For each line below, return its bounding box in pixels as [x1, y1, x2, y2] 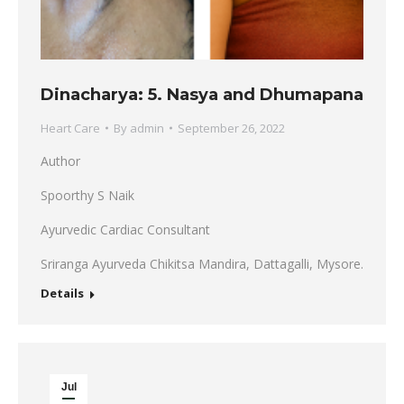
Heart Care [41, 120, 100, 136]
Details [41, 285, 84, 301]
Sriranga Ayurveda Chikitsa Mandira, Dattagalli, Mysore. [41, 255, 363, 272]
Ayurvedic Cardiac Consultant [41, 221, 210, 238]
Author [41, 152, 80, 170]
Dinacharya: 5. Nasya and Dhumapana [41, 85, 363, 105]
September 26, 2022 [178, 120, 285, 136]
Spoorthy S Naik [41, 187, 134, 204]
